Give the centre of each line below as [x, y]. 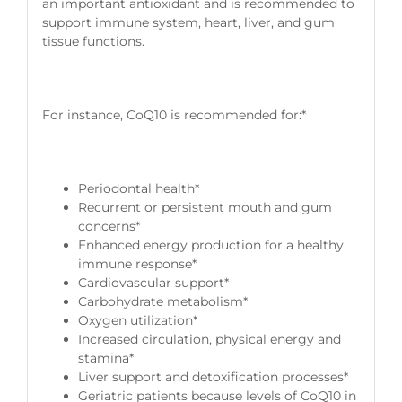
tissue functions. [93, 41]
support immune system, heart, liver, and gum [188, 22]
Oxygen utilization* [137, 320]
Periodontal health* [138, 188]
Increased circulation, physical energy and [209, 339]
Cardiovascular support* [153, 282]
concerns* [109, 226]
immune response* [137, 263]
